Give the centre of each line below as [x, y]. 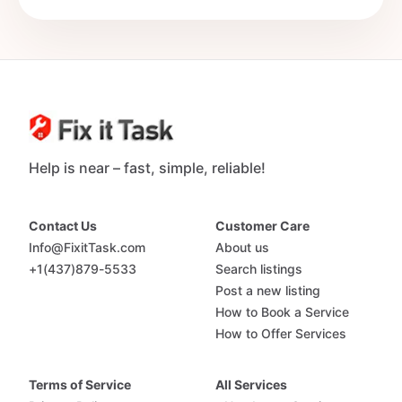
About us [242, 247]
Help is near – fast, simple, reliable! [147, 168]
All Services [251, 385]
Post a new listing [268, 290]
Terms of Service [80, 385]
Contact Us [63, 226]
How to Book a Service [282, 312]
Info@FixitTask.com [87, 247]
